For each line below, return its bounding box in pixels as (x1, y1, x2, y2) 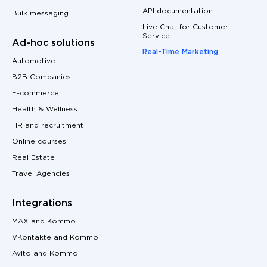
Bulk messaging (12, 10, 69, 17)
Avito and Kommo (12, 250, 78, 257)
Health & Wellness (12, 105, 77, 113)
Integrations (12, 198, 72, 208)
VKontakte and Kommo (12, 234, 98, 241)
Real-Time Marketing (142, 48, 218, 55)
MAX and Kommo (12, 218, 76, 225)
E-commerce (12, 89, 59, 97)
